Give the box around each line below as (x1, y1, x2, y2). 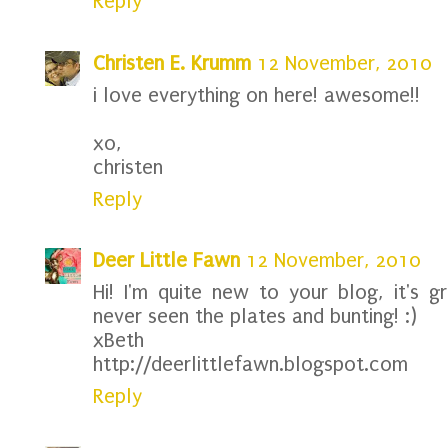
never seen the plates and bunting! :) (93, 304, 417, 329)
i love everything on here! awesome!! (93, 82, 420, 107)
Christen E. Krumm (93, 50, 251, 75)
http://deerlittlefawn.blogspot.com (93, 352, 408, 377)
